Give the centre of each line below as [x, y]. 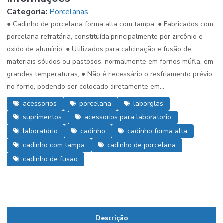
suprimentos [42, 117]
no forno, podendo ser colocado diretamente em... [86, 86]
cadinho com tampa [54, 145]
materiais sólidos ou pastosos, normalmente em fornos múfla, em [110, 61]
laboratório [40, 131]
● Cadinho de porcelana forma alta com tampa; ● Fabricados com [110, 24]
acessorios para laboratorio [128, 117]
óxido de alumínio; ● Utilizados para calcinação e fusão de [99, 49]
